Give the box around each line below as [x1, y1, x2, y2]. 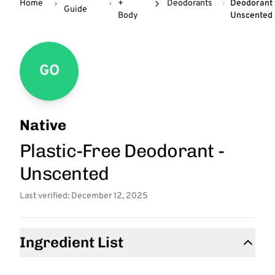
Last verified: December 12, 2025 [20, 191, 148, 201]
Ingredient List [20, 233, 123, 251]
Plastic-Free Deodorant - [20, 140, 224, 162]
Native [20, 116, 66, 134]
